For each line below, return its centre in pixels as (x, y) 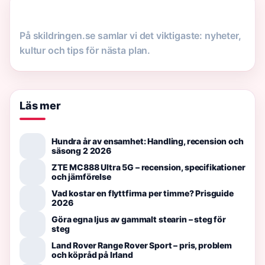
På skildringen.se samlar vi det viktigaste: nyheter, (130, 35)
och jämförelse (81, 176)
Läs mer (40, 105)
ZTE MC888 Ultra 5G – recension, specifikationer (148, 167)
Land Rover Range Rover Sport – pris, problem (142, 245)
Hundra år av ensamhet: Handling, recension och (148, 141)
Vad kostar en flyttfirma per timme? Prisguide (143, 193)
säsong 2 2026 (81, 150)
